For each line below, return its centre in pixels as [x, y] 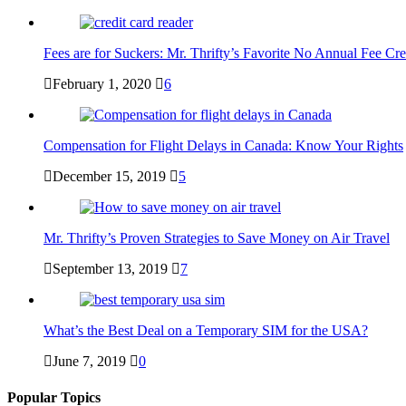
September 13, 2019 [110, 269]
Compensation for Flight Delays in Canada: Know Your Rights [223, 146]
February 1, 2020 [102, 84]
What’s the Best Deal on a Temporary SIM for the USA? [206, 331]
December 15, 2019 [109, 177]
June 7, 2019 [89, 362]
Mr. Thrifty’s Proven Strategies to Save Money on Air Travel [217, 238]
